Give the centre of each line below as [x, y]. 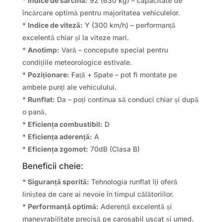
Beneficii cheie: [53, 166]
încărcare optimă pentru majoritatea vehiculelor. [101, 13]
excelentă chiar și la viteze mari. [75, 38]
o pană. [34, 112]
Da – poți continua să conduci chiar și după [127, 100]
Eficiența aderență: [60, 137]
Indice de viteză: [55, 25]
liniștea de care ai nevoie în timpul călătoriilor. [98, 194]
